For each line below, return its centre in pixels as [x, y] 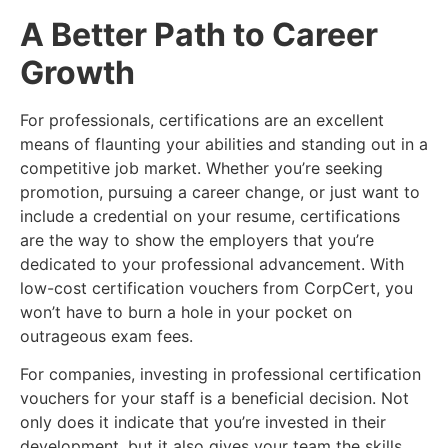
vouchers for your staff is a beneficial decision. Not [214, 398]
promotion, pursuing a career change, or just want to [220, 191]
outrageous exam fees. [106, 335]
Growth [77, 72]
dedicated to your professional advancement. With [212, 263]
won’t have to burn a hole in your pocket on [186, 311]
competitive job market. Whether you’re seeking [201, 167]
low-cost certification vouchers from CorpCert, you [216, 287]
